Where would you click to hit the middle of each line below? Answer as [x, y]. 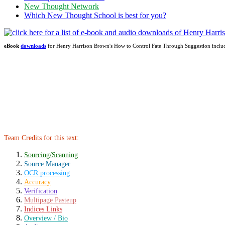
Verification [41, 191]
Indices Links [43, 209]
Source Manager [47, 164]
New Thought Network [62, 7]
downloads [33, 46]
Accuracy [37, 182]
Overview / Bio [46, 218]
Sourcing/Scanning [51, 155]
